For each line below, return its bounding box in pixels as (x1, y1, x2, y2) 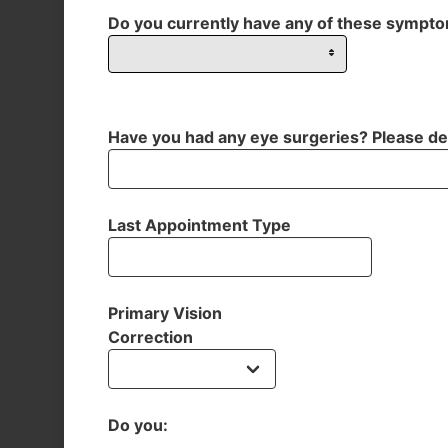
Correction (108, 327, 193, 347)
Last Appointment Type (108, 215, 291, 235)
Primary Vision (108, 303, 222, 323)
